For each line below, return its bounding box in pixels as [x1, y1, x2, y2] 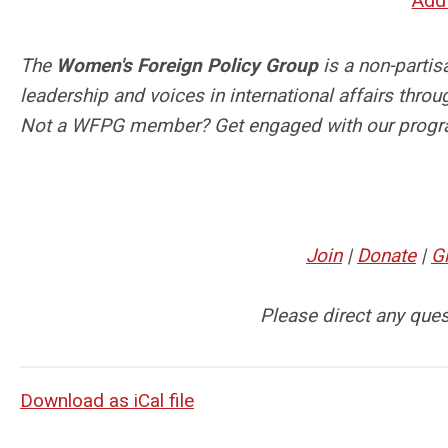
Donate [357, 243, 416, 267]
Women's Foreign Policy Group [56, 53, 318, 77]
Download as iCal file [20, 388, 194, 412]
